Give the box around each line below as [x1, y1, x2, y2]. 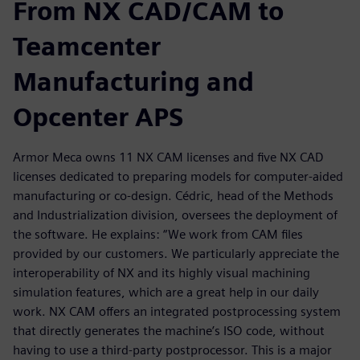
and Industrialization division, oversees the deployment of [13, 207, 337, 223]
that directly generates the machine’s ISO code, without [13, 323, 325, 339]
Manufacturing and [13, 66, 254, 98]
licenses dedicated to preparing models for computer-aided [13, 169, 343, 185]
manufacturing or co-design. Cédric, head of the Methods [13, 188, 333, 204]
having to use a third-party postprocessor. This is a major [13, 342, 332, 358]
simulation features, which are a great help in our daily [13, 284, 319, 301]
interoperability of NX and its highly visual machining [13, 265, 310, 281]
